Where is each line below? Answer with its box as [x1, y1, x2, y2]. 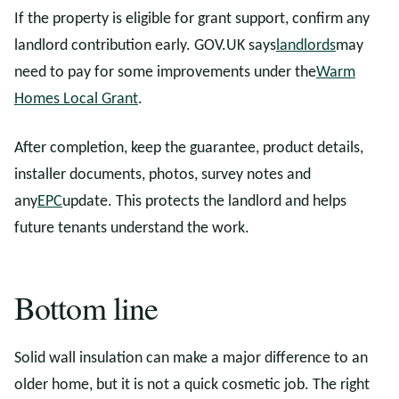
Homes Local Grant [14, 91, 138, 108]
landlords [276, 37, 336, 54]
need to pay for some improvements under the [14, 64, 316, 81]
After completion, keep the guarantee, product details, [14, 140, 363, 157]
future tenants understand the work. [14, 220, 249, 237]
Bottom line [14, 286, 159, 329]
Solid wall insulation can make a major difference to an [14, 350, 368, 367]
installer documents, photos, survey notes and [14, 167, 311, 183]
